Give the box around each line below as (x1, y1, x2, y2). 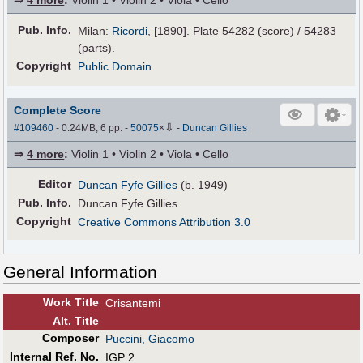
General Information (3, 262, 157, 281)
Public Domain (78, 60, 152, 74)
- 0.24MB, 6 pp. (53, 122, 126, 134)
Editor (38, 177, 72, 190)
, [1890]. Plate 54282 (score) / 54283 (147, 24, 337, 38)
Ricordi (112, 24, 148, 38)
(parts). (78, 41, 116, 55)
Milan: (78, 24, 113, 38)
